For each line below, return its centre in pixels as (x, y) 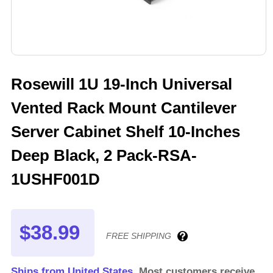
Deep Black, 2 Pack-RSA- (104, 156)
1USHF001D (55, 179)
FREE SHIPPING (139, 236)
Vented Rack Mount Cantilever (123, 108)
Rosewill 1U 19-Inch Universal (121, 84)
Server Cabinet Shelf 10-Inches (125, 132)
